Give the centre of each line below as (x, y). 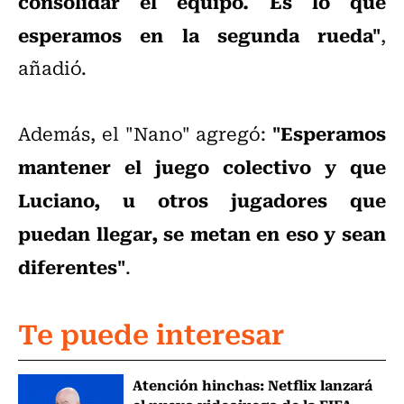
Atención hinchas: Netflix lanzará (252, 385)
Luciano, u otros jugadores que (202, 200)
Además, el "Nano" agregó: (145, 133)
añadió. (52, 68)
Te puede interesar (151, 333)
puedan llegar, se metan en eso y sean (202, 233)
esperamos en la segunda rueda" (199, 35)
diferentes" (72, 266)
